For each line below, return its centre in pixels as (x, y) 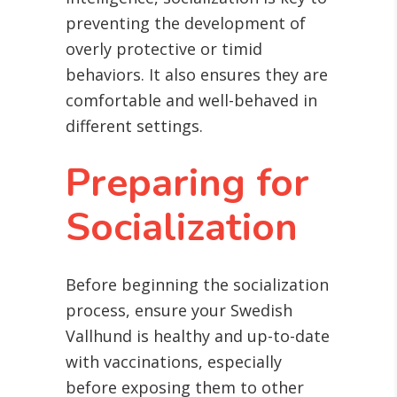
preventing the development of (186, 23)
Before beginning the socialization (197, 285)
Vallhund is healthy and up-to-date (198, 336)
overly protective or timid (164, 49)
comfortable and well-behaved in (191, 101)
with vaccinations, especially (174, 362)
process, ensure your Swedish (179, 311)
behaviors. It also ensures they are (197, 75)
